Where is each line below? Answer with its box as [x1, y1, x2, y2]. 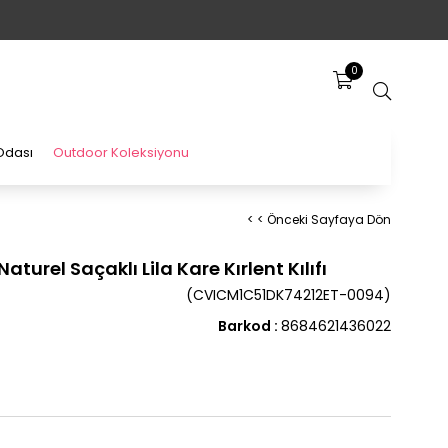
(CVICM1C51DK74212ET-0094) [186, 285, 391, 305]
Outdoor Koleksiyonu [53, 143, 189, 162]
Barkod [218, 316, 271, 336]
